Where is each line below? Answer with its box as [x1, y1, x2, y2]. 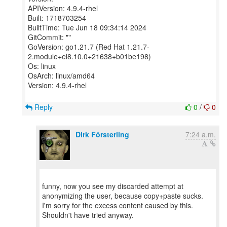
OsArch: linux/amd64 [28, 70, 95, 81]
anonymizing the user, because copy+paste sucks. [42, 191, 203, 201]
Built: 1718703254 [28, 13, 86, 23]
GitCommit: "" [28, 32, 71, 42]
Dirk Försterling [75, 129, 129, 139]
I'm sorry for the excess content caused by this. [42, 200, 193, 210]
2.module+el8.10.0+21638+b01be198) [28, 51, 151, 61]
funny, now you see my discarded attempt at [42, 181, 183, 191]
